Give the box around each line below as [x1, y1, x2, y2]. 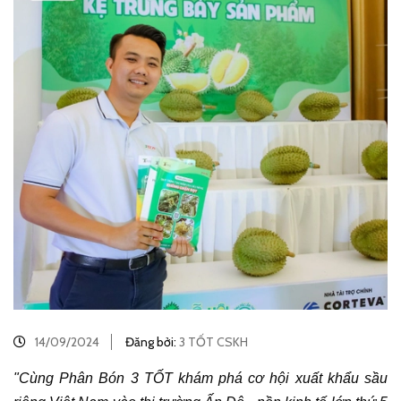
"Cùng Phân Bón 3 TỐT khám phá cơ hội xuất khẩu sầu [13, 371, 388, 386]
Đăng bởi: [125, 334, 176, 350]
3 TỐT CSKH [176, 334, 248, 350]
